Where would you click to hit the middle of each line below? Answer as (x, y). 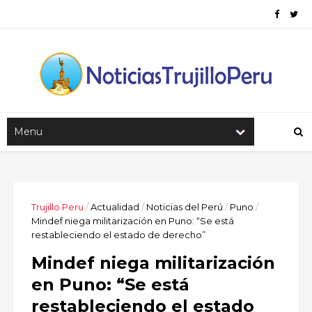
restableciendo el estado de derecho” (118, 235)
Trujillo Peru (57, 207)
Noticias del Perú (185, 207)
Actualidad (115, 207)
